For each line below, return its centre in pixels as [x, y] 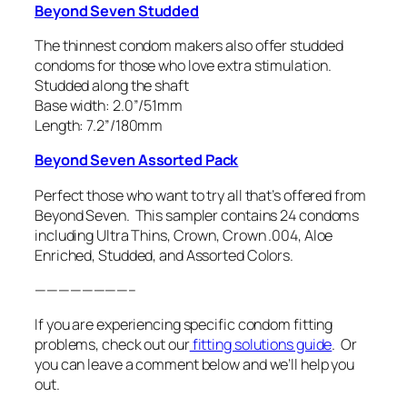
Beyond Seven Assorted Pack [137, 160]
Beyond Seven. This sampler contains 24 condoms [197, 215]
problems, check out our [112, 345]
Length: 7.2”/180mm [99, 126]
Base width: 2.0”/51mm [109, 106]
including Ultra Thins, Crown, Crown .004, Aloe [184, 235]
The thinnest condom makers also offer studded [189, 46]
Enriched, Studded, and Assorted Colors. [164, 255]
